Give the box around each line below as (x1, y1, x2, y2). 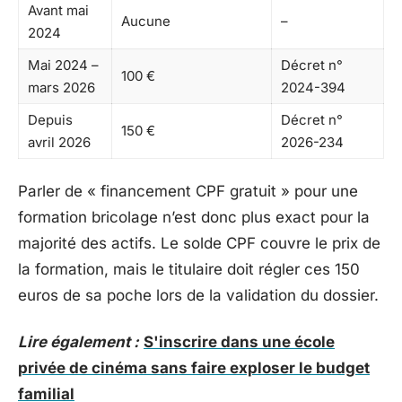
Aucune (121, 12, 170, 30)
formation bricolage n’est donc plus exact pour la (18, 208, 370, 226)
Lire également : (18, 332, 139, 351)
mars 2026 (28, 78, 95, 96)
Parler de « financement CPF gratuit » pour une (18, 182, 358, 200)
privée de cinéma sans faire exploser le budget (18, 358, 370, 377)
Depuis (28, 110, 73, 128)
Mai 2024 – (28, 56, 99, 74)
